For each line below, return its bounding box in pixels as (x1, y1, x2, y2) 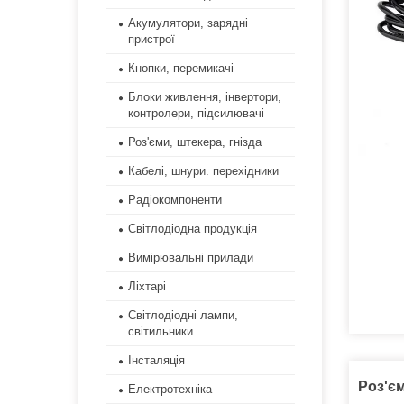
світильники (128, 325, 193, 339)
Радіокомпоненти (128, 193, 222, 207)
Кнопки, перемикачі (128, 61, 234, 76)
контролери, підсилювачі (128, 106, 264, 121)
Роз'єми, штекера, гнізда (128, 135, 262, 150)
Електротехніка (128, 382, 212, 397)
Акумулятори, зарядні (128, 16, 248, 31)
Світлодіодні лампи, (128, 308, 238, 323)
